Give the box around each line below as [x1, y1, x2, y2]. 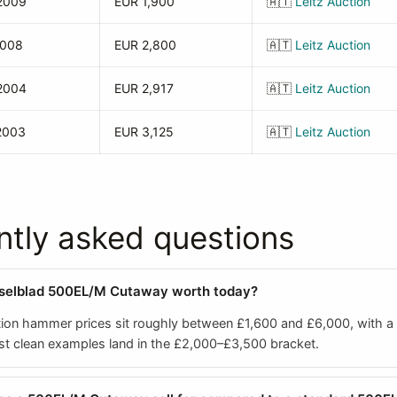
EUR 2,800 [114, 36, 176, 52]
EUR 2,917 [114, 80, 174, 96]
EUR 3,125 [114, 123, 174, 139]
